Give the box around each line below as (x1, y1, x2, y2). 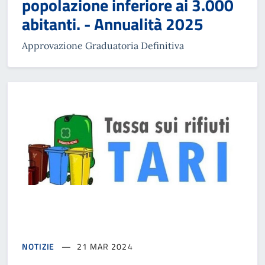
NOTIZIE (22, 240, 55, 253)
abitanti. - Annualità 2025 (22, 11, 203, 37)
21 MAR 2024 (76, 240, 133, 253)
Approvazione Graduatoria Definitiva (22, 39, 184, 51)
